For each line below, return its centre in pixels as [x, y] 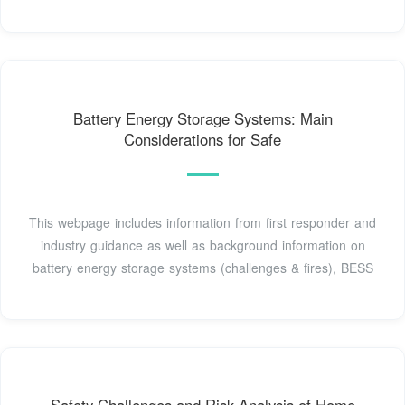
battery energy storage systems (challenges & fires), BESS [202, 267]
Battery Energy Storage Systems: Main [202, 118]
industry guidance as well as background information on [202, 245]
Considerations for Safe [202, 139]
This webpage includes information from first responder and [202, 222]
